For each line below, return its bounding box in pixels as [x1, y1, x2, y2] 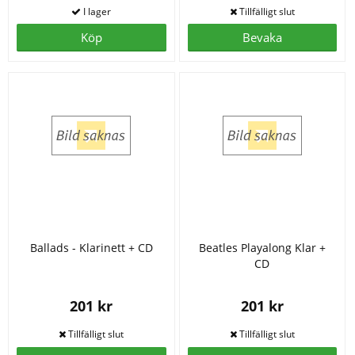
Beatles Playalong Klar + [198, 239, 326, 255]
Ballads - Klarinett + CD [29, 239, 153, 255]
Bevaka [242, 29, 282, 46]
